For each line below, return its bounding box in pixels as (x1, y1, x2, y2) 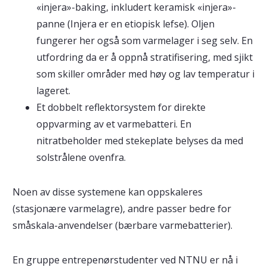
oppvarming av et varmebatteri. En (36, 117, 191, 131)
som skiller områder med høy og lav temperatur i (36, 67, 254, 80)
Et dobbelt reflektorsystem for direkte (36, 100, 206, 114)
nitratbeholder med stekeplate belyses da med (36, 133, 243, 147)
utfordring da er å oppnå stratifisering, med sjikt (36, 50, 253, 64)
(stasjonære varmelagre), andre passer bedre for (12, 201, 231, 215)
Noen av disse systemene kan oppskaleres (12, 185, 203, 198)
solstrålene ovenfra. (36, 150, 126, 164)
